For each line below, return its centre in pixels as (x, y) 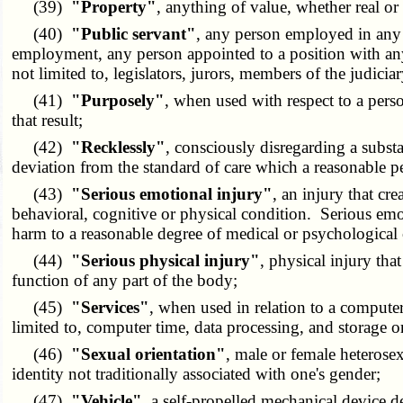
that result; (48, 121)
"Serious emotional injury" (172, 194)
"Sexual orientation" (149, 354)
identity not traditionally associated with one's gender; (197, 374)
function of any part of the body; (125, 281)
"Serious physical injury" (166, 261)
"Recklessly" (119, 148)
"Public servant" (134, 34)
